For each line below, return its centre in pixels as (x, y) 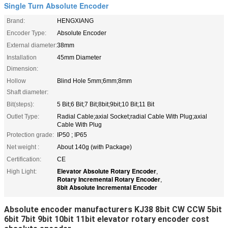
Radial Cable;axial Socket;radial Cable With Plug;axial (132, 116)
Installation (22, 57)
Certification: (24, 159)
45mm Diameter (79, 57)
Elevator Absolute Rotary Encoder (107, 171)
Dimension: (22, 68)
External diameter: (32, 45)
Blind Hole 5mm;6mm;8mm (94, 81)
